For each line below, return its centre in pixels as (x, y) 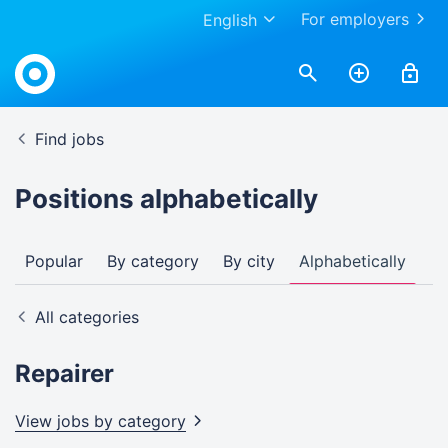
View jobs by (66, 421)
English (230, 20)
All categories (87, 317)
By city (249, 261)
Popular (54, 261)
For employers (355, 19)
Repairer (64, 373)
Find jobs (69, 139)
